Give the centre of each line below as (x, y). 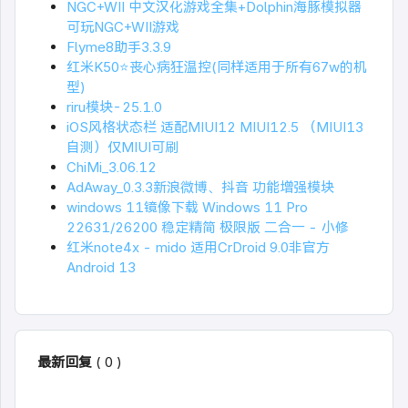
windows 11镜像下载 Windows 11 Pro (187, 208)
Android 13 (101, 268)
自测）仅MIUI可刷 (122, 148)
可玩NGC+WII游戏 (123, 27)
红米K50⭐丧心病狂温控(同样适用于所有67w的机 (217, 67)
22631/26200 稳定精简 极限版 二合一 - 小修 (208, 228)
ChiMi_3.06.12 (112, 168)
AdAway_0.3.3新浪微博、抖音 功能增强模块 (200, 188)
